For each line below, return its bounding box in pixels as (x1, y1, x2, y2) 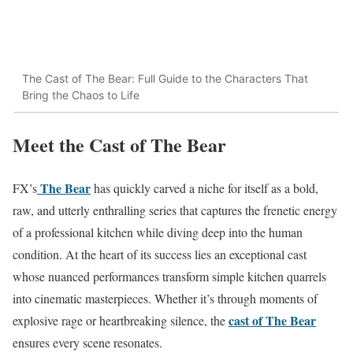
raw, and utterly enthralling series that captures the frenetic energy (13, 201, 337, 218)
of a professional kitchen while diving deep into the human (13, 223, 303, 240)
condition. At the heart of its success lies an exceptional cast (13, 245, 307, 262)
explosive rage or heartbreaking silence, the (13, 311, 229, 329)
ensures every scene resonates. (13, 333, 162, 351)
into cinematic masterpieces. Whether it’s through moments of (13, 289, 318, 307)
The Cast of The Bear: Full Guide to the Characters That (22, 72, 308, 86)
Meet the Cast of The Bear (13, 130, 226, 158)
